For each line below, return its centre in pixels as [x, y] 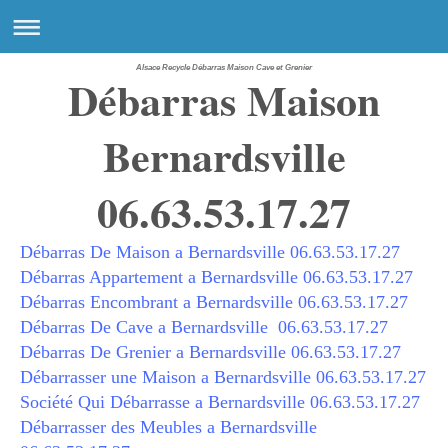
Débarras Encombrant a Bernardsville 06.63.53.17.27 [214, 302]
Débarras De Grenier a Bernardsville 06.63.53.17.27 [210, 352]
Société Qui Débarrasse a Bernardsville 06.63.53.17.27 [220, 402]
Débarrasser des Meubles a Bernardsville [168, 427]
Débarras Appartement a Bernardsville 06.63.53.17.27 [216, 277]
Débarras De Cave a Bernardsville [149, 327]
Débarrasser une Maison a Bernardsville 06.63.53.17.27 [223, 377]
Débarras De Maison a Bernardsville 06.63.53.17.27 [210, 252]
